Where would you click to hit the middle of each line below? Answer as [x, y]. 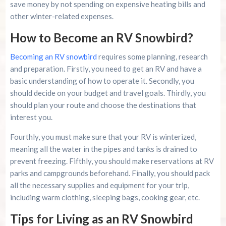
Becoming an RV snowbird [53, 57]
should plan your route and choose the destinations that [103, 105]
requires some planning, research [152, 57]
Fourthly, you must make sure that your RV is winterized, [103, 137]
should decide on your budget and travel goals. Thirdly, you [108, 93]
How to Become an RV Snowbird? [101, 38]
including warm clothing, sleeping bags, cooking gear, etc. [105, 197]
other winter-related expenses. [62, 16]
